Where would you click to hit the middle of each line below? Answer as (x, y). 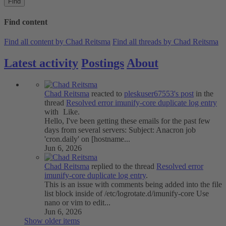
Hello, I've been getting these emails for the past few (127, 121)
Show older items (52, 220)
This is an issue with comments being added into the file (133, 184)
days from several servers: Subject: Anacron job (120, 130)
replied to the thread (123, 166)
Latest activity (41, 63)
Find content (26, 22)
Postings (103, 63)
